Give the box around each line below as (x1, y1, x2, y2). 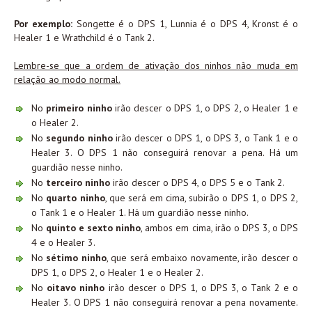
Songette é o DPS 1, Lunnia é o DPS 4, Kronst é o (72, 17, 299, 31)
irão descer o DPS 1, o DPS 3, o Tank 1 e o (112, 132, 299, 145)
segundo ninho (46, 132, 113, 145)
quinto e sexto (46, 221, 114, 235)
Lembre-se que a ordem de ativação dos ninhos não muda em (14, 59, 298, 72)
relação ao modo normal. (14, 73, 120, 86)
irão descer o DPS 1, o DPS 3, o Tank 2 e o (104, 281, 299, 295)
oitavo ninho (47, 281, 105, 295)
